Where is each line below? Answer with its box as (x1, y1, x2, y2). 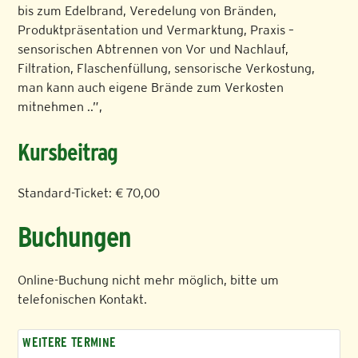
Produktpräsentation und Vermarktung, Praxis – (18, 22, 295, 38)
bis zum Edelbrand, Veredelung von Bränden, (18, 3, 277, 19)
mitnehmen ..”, (18, 99, 103, 115)
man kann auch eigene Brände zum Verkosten (18, 80, 284, 96)
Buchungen (18, 221, 132, 253)
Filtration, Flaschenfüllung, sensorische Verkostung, (18, 61, 316, 77)
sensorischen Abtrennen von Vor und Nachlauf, (18, 42, 289, 58)
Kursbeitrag (18, 139, 118, 166)
